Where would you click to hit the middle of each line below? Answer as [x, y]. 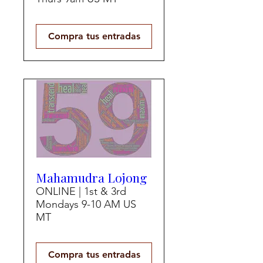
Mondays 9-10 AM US [86, 204]
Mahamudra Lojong [91, 177]
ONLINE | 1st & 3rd [81, 191]
